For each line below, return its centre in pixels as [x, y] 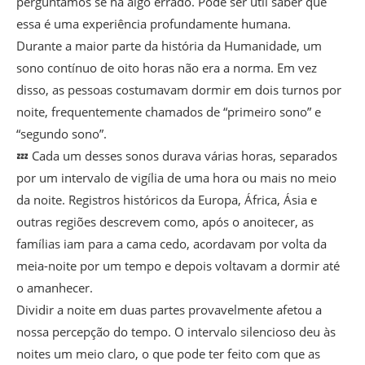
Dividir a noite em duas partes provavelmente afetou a [169, 310]
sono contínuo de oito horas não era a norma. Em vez [167, 68]
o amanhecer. [55, 288]
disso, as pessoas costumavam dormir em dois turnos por [179, 90]
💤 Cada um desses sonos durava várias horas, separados [177, 156]
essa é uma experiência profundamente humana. [154, 24]
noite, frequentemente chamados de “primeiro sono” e [169, 112]
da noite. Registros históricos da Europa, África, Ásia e [167, 200]
